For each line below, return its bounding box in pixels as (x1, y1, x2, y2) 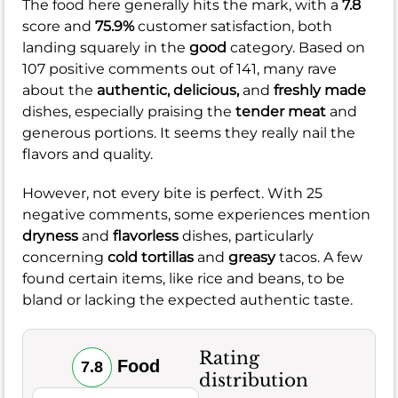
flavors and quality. (22, 146, 153, 163)
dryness (22, 227, 78, 245)
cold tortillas (107, 249, 194, 267)
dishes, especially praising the (22, 103, 235, 121)
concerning (22, 249, 107, 267)
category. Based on (227, 39, 365, 57)
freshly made (274, 82, 366, 99)
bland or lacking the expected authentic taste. (22, 291, 353, 309)
